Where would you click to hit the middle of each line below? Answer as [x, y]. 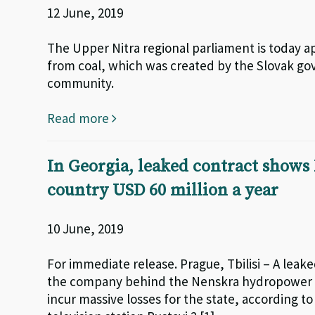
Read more [80, 118]
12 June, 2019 [85, 13]
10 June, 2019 [85, 229]
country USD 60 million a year [163, 191]
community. [81, 83]
